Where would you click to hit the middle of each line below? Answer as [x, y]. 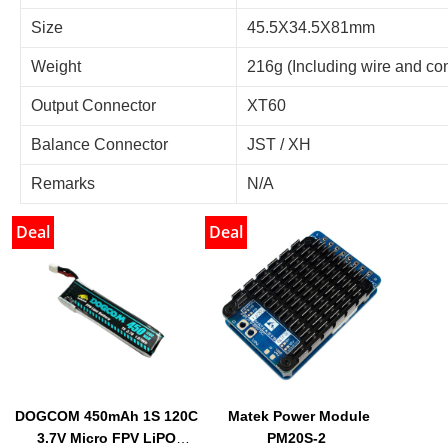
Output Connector [93, 106]
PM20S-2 [297, 438]
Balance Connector [99, 145]
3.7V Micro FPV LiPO [106, 438]
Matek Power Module [298, 416]
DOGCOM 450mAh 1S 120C [106, 416]
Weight [58, 67]
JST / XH [279, 145]
